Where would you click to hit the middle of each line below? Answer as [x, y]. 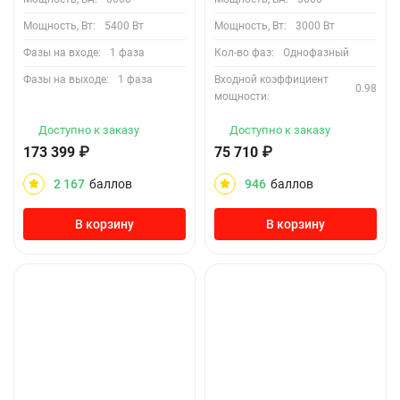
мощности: [242, 96]
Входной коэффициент [271, 79]
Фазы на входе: [62, 53]
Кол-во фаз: [244, 53]
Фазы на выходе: [66, 79]
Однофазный [316, 53]
